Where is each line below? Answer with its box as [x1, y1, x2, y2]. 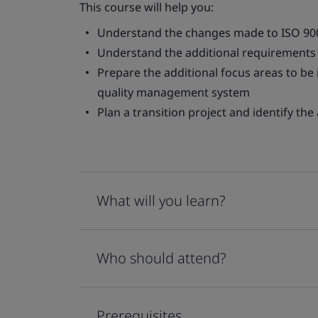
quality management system [97, 84, 250, 100]
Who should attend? [97, 248, 226, 268]
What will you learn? [97, 190, 225, 210]
